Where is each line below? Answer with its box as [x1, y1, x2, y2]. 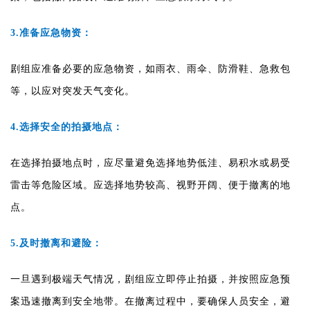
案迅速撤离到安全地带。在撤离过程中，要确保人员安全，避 [10, 295, 291, 307]
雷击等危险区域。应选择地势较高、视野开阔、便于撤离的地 [10, 179, 291, 190]
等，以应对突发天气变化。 [10, 85, 135, 96]
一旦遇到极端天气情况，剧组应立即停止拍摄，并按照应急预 [10, 273, 291, 284]
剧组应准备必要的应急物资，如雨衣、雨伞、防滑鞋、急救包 [10, 63, 291, 74]
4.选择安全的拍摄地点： [10, 121, 123, 132]
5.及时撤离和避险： [10, 237, 102, 248]
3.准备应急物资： [10, 27, 92, 38]
